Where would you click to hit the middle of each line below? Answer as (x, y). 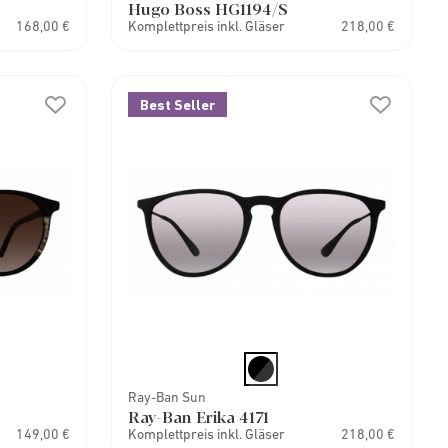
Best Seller (177, 105)
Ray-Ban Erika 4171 (198, 416)
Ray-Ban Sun (166, 397)
